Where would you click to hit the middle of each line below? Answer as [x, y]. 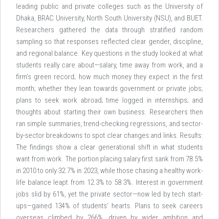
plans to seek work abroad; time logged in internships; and [109, 100]
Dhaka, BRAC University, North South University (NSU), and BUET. [109, 18]
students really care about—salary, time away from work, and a [109, 65]
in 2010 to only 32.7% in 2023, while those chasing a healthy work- [109, 171]
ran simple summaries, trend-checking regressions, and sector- [109, 124]
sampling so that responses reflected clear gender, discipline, [109, 42]
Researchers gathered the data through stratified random [109, 30]
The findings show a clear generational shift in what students [109, 147]
